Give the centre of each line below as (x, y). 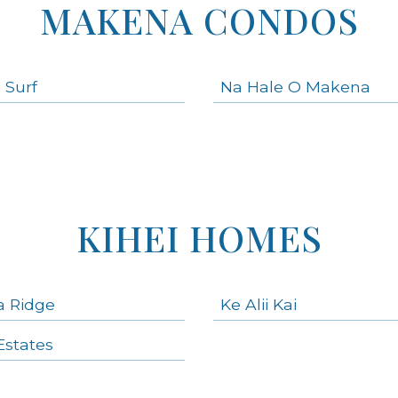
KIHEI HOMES (199, 237)
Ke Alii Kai (259, 304)
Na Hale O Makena (295, 86)
